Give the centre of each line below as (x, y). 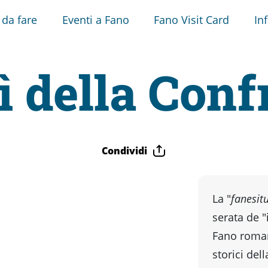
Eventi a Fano (95, 19)
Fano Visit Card (192, 19)
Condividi (124, 150)
